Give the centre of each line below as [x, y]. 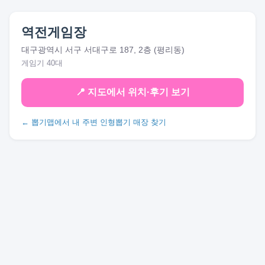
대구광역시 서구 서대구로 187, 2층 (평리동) [103, 50]
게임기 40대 [42, 63]
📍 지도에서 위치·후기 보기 [132, 92]
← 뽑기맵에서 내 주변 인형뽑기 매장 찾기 [94, 122]
